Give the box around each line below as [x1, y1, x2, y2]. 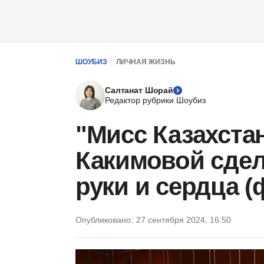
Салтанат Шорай [105, 85, 174, 95]
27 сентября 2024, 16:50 [136, 215, 231, 225]
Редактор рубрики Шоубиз [105, 95, 206, 105]
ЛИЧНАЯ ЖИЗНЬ [116, 57, 176, 66]
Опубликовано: [75, 215, 133, 225]
